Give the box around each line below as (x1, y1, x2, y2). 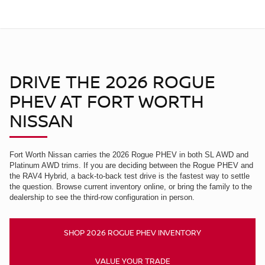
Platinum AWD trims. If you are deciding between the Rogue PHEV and (9, 160, 253, 170)
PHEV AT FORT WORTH (9, 88, 204, 113)
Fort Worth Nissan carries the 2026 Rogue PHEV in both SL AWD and (9, 150, 248, 159)
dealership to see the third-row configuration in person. (9, 192, 195, 202)
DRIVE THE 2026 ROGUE (9, 69, 215, 93)
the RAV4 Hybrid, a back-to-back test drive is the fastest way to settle (9, 171, 250, 180)
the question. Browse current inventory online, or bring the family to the (9, 182, 252, 191)
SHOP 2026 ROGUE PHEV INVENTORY (64, 227, 201, 238)
